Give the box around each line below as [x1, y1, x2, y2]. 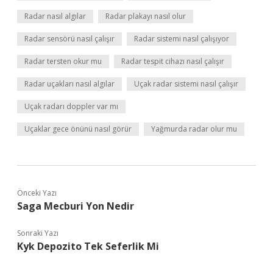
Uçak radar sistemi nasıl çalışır [134, 79, 238, 89]
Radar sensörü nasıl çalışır [24, 34, 115, 44]
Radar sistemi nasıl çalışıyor [134, 34, 229, 44]
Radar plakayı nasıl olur [105, 11, 186, 21]
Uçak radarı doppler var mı [24, 101, 118, 112]
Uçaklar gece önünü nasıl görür [24, 124, 132, 134]
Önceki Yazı [17, 188, 57, 198]
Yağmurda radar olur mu [151, 124, 237, 134]
